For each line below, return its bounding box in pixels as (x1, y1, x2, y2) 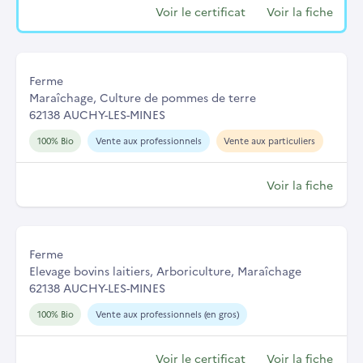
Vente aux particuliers (224, 134, 316, 147)
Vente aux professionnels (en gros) (95, 307, 239, 320)
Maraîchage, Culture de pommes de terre (29, 88, 256, 105)
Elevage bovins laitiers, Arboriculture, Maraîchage (29, 262, 301, 279)
